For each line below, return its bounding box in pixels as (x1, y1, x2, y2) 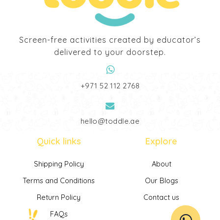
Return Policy (37, 192, 81, 202)
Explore (145, 135, 177, 147)
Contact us (143, 192, 179, 202)
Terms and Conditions (23, 176, 95, 186)
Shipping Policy (33, 159, 84, 169)
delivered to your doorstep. (54, 47, 166, 57)
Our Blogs (144, 176, 178, 186)
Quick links (36, 135, 81, 147)
